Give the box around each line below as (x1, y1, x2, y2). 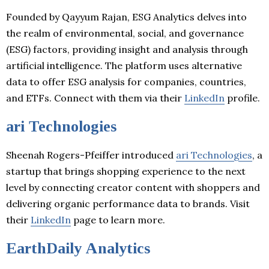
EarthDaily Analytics (6, 239, 150, 257)
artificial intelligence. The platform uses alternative (6, 59, 242, 71)
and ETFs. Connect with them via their (6, 91, 184, 104)
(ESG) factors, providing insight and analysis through (6, 43, 248, 55)
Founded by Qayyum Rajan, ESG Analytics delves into (6, 10, 247, 23)
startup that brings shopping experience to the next (6, 165, 246, 177)
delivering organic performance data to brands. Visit (6, 197, 250, 210)
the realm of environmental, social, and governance (6, 26, 244, 39)
